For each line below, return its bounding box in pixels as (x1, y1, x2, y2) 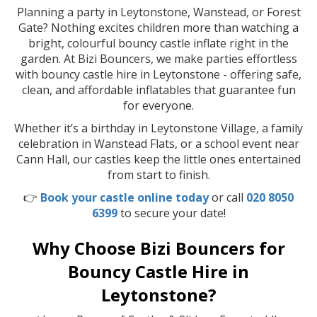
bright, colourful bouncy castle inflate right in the (28, 35, 289, 51)
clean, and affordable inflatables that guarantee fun (21, 81, 296, 98)
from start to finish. (107, 166, 210, 183)
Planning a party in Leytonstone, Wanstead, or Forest (16, 4, 301, 20)
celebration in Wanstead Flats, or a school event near (18, 135, 299, 151)
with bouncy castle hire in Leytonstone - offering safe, (16, 66, 301, 82)
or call (209, 189, 246, 205)
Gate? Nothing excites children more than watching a (18, 19, 299, 35)
